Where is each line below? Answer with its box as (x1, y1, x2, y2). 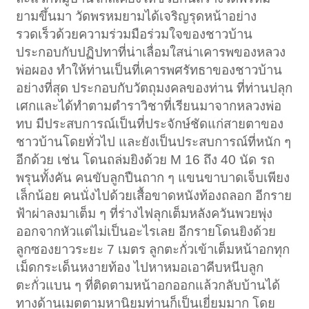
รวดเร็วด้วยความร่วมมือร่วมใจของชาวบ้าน (16, 27, 253, 42)
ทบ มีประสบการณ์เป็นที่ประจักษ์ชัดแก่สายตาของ (16, 117, 284, 132)
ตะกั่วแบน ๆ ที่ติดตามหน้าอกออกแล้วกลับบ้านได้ (16, 278, 281, 293)
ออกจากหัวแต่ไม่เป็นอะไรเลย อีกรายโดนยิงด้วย (16, 224, 277, 239)
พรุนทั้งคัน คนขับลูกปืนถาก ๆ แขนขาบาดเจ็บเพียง (16, 170, 290, 186)
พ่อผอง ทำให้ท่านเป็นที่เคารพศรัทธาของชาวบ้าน (16, 63, 283, 78)
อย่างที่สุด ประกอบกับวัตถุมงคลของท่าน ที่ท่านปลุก (16, 81, 293, 96)
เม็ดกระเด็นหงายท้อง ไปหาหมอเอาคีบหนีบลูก (16, 260, 264, 275)
